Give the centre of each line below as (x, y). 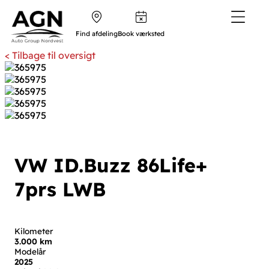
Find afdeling (97, 34)
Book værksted (141, 34)
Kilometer (34, 231)
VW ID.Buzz (76, 165)
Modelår (30, 252)
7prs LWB (60, 189)
